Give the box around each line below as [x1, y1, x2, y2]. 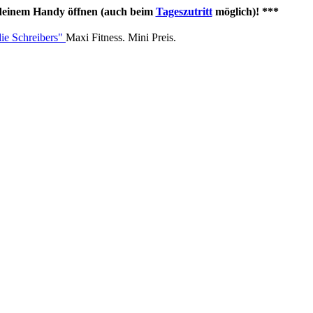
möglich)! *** [212, 6, 279, 17]
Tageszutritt [155, 6, 212, 17]
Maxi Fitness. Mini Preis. [66, 31, 176, 43]
